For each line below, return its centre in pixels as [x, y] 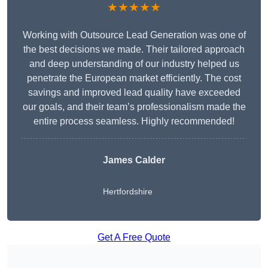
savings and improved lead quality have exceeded [134, 93]
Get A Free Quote [134, 237]
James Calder [134, 160]
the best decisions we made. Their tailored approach [134, 50]
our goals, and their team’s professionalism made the [134, 107]
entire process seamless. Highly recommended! [134, 121]
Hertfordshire [128, 192]
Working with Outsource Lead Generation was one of [134, 35]
